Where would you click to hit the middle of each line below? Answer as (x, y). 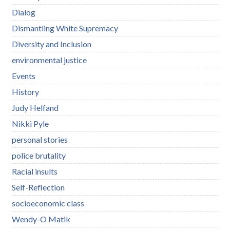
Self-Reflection (39, 187)
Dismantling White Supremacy (65, 28)
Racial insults (35, 171)
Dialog (24, 12)
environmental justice (50, 60)
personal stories (40, 139)
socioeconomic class (48, 203)
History (26, 91)
